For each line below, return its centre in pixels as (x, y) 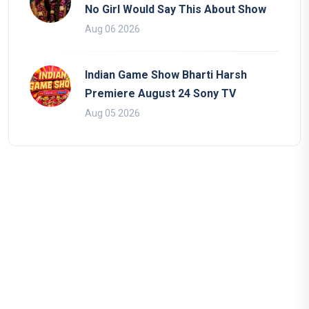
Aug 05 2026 (112, 113)
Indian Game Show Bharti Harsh (166, 75)
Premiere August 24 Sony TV (160, 94)
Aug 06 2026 (112, 29)
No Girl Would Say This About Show (176, 10)
